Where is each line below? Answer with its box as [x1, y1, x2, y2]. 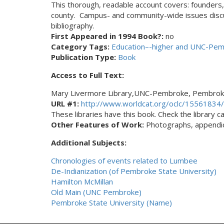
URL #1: [51, 98, 81, 108]
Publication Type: [51, 52, 118, 62]
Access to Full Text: [51, 70, 126, 80]
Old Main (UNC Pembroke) [51, 187, 141, 197]
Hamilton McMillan [51, 176, 113, 186]
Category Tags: [51, 41, 111, 51]
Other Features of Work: [51, 119, 146, 129]
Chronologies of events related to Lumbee [51, 155, 197, 165]
